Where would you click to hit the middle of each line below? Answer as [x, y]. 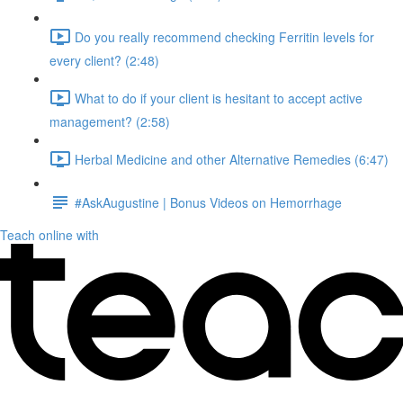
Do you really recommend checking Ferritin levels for [224, 36]
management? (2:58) [110, 121]
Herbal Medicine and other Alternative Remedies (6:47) [232, 159]
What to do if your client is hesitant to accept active [219, 98]
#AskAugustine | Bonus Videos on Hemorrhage [208, 202]
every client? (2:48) [104, 60]
